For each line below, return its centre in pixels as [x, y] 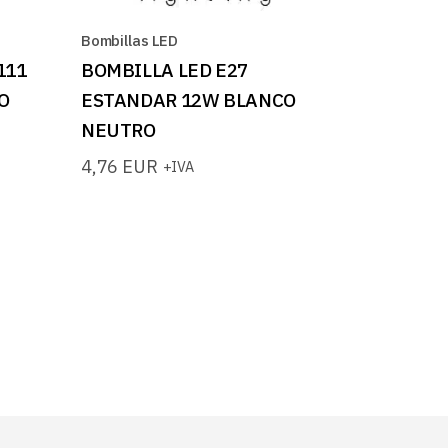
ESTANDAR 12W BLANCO [188, 99]
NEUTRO [118, 129]
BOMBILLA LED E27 [164, 69]
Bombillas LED [129, 40]
